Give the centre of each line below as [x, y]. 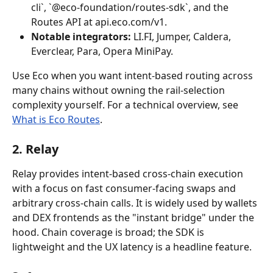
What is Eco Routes [56, 119]
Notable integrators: [81, 37]
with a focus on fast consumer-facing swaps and [125, 188]
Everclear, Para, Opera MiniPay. [102, 51]
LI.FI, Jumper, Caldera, [182, 37]
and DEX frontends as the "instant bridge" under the [134, 218]
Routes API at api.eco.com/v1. [99, 22]
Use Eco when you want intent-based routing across [134, 76]
